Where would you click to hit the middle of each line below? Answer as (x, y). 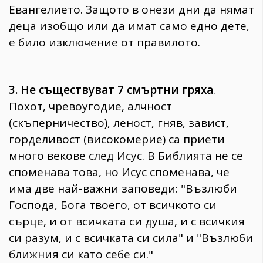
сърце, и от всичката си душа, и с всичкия (127, 222)
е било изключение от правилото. (104, 43)
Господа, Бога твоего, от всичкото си (113, 205)
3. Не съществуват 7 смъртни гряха (111, 90)
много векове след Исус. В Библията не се (126, 156)
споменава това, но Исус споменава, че (119, 172)
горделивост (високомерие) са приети (117, 139)
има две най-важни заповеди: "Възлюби (123, 189)
